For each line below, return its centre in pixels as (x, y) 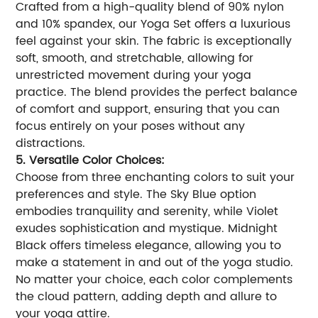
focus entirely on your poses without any (131, 127)
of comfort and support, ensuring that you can (148, 110)
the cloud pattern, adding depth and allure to (147, 297)
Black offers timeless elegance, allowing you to (149, 246)
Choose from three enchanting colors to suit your (155, 178)
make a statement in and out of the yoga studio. (155, 263)
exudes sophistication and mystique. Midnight (147, 229)
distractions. (51, 144)
